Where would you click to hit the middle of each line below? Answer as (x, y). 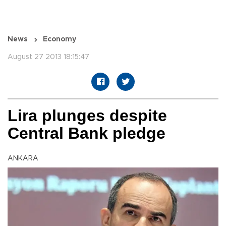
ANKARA (23, 159)
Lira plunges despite (87, 116)
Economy (60, 40)
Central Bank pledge (87, 133)
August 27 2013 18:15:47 (48, 57)
